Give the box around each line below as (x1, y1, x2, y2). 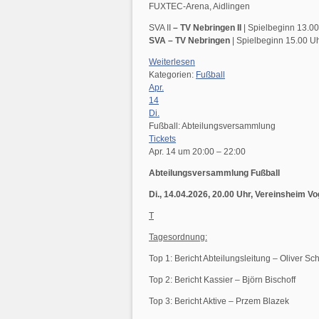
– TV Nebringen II (173, 23, 241, 33)
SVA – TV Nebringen (149, 36, 232, 46)
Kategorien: (149, 70, 196, 80)
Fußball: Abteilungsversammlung (149, 121, 276, 132)
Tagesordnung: (149, 232, 207, 243)
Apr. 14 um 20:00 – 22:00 (149, 147, 246, 157)
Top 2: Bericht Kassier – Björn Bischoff (149, 275, 296, 286)
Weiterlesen (149, 57, 195, 68)
